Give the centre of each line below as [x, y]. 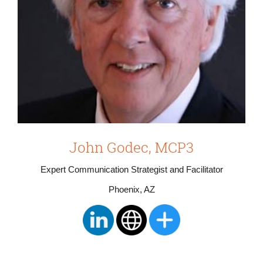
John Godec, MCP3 [131, 147]
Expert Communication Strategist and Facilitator [131, 169]
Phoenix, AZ [131, 190]
